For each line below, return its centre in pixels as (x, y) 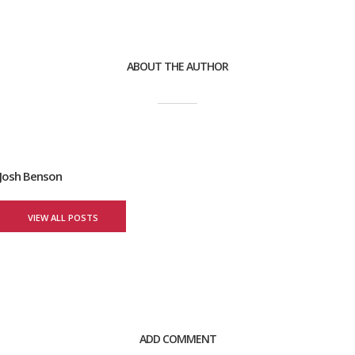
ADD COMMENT (177, 339)
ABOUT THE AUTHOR (177, 66)
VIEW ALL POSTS (63, 218)
